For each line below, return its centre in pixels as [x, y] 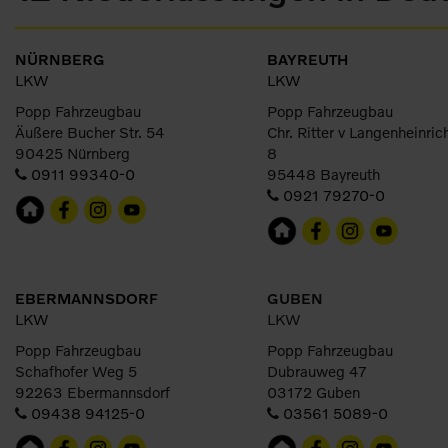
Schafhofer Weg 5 [76, 371]
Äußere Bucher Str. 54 [90, 132]
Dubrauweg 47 [317, 371]
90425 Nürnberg [72, 153]
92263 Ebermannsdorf [92, 392]
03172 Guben [313, 392]
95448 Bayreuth [323, 174]
